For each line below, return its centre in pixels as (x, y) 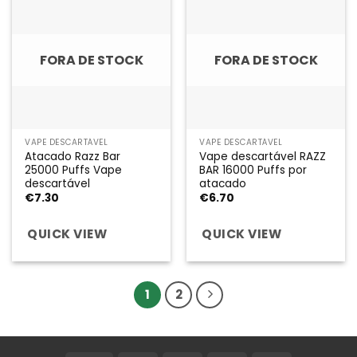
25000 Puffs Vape (74, 170)
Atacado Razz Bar (73, 156)
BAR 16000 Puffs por (253, 170)
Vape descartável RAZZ (263, 156)
